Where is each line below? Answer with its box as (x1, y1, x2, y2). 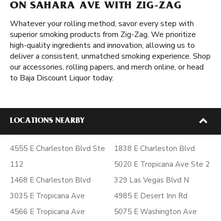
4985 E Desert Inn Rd (114, 191, 187, 201)
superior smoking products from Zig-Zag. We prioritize (10, 29, 196, 40)
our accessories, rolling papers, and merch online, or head (10, 62, 204, 73)
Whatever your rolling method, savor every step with (10, 18, 194, 29)
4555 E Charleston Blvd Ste (10, 144, 105, 153)
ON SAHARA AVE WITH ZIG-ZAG (10, 1, 182, 12)
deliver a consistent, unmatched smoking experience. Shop (10, 51, 211, 62)
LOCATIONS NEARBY (10, 117, 84, 125)
